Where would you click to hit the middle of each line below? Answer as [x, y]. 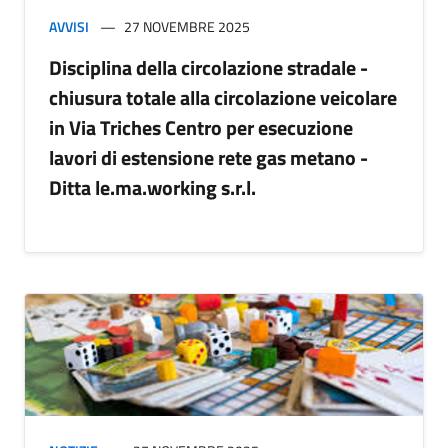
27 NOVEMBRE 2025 [187, 27]
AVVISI [69, 27]
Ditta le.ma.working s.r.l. [152, 188]
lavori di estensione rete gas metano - [208, 158]
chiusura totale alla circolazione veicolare [223, 98]
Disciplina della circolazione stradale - [208, 68]
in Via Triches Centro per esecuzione [201, 128]
